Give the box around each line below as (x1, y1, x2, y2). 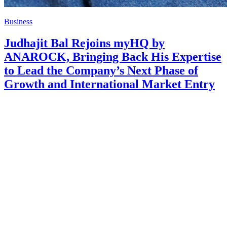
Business (4, 17, 32, 26)
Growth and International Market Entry (4, 77, 215, 91)
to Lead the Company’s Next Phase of (4, 63, 198, 77)
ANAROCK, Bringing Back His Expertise (4, 50, 221, 63)
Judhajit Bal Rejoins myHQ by (4, 36, 165, 50)
